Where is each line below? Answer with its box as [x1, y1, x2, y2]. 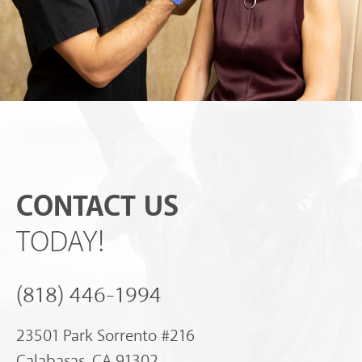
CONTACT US [16, 187, 179, 228]
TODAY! [16, 221, 104, 263]
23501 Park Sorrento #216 [16, 324, 195, 348]
